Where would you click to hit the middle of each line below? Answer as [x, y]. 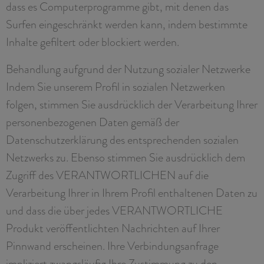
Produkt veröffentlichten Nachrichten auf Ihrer [113, 228]
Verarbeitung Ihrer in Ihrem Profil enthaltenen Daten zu [132, 192]
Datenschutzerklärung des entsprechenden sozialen [122, 139]
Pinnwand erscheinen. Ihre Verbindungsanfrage [112, 245]
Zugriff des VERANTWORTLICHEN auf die [107, 175]
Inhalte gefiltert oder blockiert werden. [93, 42]
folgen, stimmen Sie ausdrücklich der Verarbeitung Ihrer [132, 104]
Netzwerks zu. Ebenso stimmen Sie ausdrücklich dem [126, 157]
